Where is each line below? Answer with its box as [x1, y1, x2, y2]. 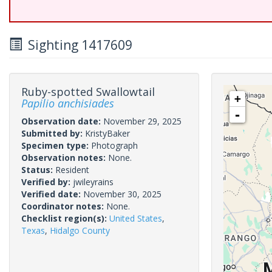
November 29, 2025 [103, 115, 182, 127]
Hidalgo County [50, 225, 110, 236]
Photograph [91, 140, 138, 151]
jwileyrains [73, 176, 114, 188]
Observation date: [21, 115, 103, 127]
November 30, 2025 [83, 188, 161, 200]
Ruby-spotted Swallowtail [21, 84, 155, 99]
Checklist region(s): [21, 212, 109, 224]
